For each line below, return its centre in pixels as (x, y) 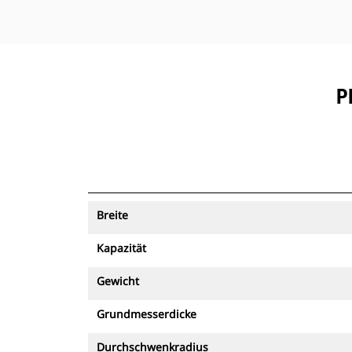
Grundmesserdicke (147, 314)
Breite (112, 215)
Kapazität (121, 248)
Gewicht (118, 281)
